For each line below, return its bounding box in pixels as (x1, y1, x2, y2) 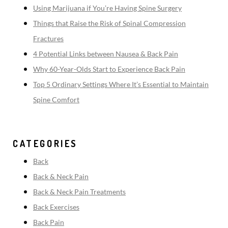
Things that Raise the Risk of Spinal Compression (33, 18, 186, 27)
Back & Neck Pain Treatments (33, 187, 126, 196)
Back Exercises (33, 202, 79, 211)
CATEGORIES (13, 137, 78, 149)
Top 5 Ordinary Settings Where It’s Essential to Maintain (33, 79, 209, 89)
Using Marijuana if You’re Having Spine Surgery (33, 3, 182, 12)
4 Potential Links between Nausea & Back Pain (33, 49, 178, 58)
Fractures (33, 34, 64, 43)
